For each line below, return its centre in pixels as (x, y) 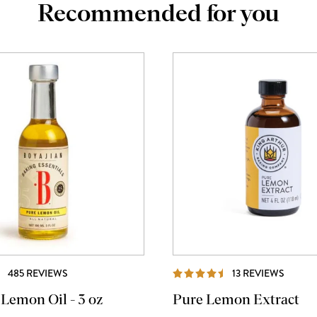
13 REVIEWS (258, 273)
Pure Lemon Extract (236, 300)
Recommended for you (158, 14)
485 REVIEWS (38, 273)
